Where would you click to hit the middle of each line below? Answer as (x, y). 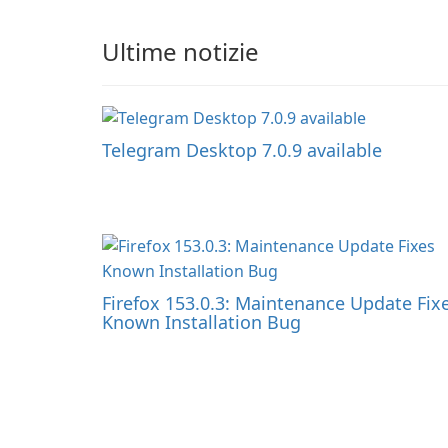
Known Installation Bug (201, 322)
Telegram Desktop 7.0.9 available (242, 150)
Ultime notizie (180, 52)
